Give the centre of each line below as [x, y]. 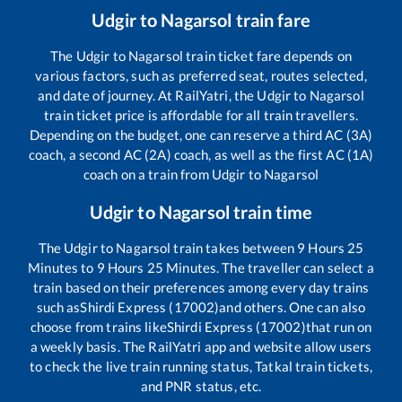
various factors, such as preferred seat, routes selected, [201, 75]
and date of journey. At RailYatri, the [148, 95]
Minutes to [62, 267]
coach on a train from [147, 174]
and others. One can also [293, 306]
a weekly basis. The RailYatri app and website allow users [201, 346]
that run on [339, 326]
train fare [271, 19]
